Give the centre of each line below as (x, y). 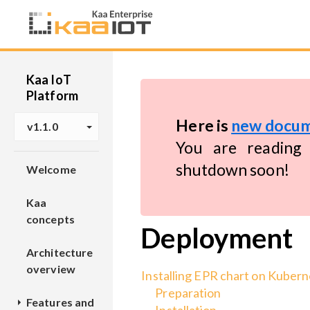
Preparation (188, 293)
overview (51, 269)
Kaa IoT (49, 80)
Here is (204, 125)
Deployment (217, 238)
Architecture (60, 252)
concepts (51, 219)
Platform (52, 95)
